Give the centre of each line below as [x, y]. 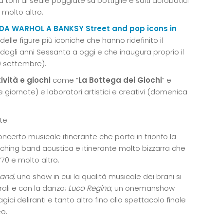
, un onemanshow [143, 188]
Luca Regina [90, 188]
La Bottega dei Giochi [120, 80]
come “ [64, 80]
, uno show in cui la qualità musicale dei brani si [98, 176]
